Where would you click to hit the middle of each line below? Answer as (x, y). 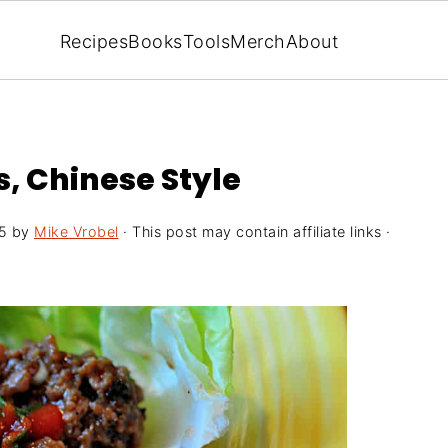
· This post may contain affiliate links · (254, 231)
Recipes (94, 41)
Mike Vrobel (76, 231)
